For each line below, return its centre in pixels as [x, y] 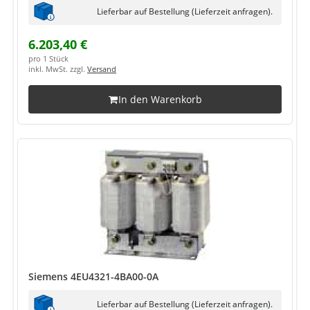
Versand [102, 69]
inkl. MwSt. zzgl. [58, 69]
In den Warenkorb [160, 99]
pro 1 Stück [48, 59]
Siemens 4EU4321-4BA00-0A [93, 276]
